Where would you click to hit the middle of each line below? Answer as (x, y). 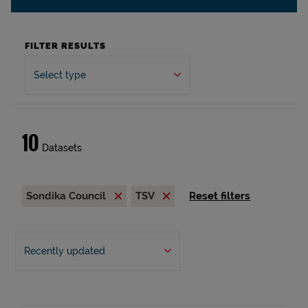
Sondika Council (67, 196)
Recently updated (64, 251)
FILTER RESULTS (65, 46)
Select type (60, 75)
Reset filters (220, 196)
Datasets (60, 148)
